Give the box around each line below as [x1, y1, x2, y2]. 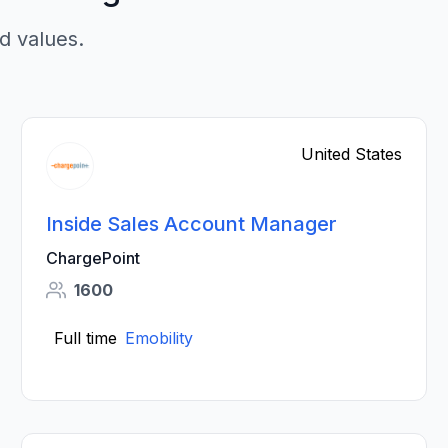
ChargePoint [46, 248, 141, 268]
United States [300, 144, 402, 164]
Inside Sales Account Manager [46, 212, 338, 236]
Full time [54, 328, 118, 348]
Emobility [125, 328, 194, 348]
